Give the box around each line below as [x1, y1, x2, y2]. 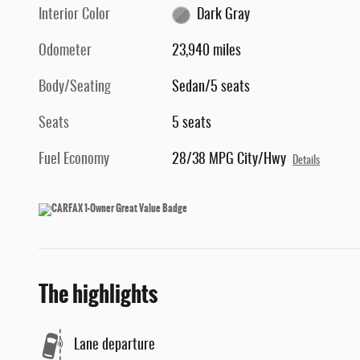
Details [292, 155, 321, 167]
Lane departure [74, 337, 155, 353]
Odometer [39, 44, 92, 59]
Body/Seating [39, 80, 111, 96]
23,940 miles [172, 44, 242, 59]
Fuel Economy [39, 153, 109, 168]
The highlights [39, 277, 157, 312]
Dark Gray [196, 8, 250, 23]
